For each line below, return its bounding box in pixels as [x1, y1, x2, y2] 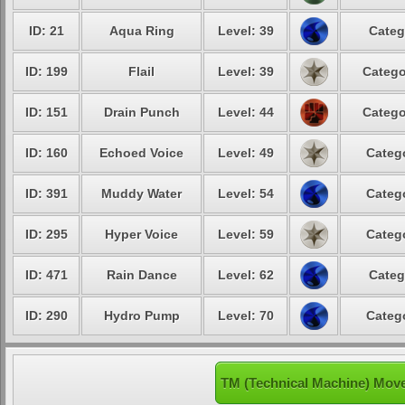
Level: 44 [217, 105, 274, 119]
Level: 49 [217, 146, 274, 160]
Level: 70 [217, 308, 274, 323]
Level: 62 [217, 268, 274, 282]
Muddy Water [101, 186, 182, 201]
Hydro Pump [103, 308, 180, 323]
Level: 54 [217, 186, 274, 201]
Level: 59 [217, 227, 274, 241]
